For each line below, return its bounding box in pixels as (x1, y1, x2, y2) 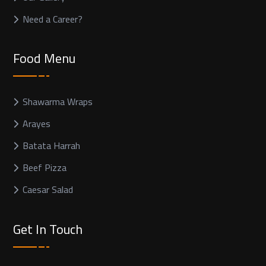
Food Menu (13, 46, 75, 71)
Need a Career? (23, 9, 83, 28)
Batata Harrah (23, 137, 80, 155)
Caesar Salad (23, 180, 73, 199)
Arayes (23, 115, 50, 133)
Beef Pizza (23, 159, 66, 177)
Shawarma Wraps (23, 93, 93, 111)
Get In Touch (13, 216, 83, 242)
